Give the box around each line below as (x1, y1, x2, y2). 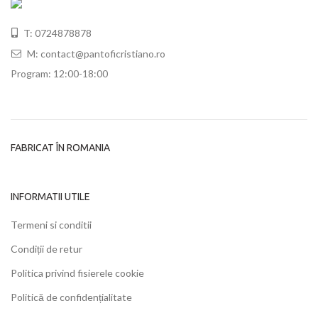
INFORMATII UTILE (11, 191, 90, 203)
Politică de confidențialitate (11, 291, 132, 304)
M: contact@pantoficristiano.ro (25, 48, 165, 60)
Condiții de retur (11, 243, 82, 256)
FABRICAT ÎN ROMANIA (11, 142, 110, 154)
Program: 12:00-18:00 (11, 67, 108, 80)
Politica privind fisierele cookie (11, 267, 144, 280)
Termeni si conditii (11, 219, 92, 231)
